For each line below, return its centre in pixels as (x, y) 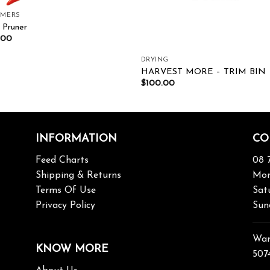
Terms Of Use (65, 191)
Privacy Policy (65, 206)
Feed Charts (62, 161)
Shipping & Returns (78, 176)
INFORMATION (76, 139)
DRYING (155, 60)
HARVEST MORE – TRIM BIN (203, 72)
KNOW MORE (72, 249)
